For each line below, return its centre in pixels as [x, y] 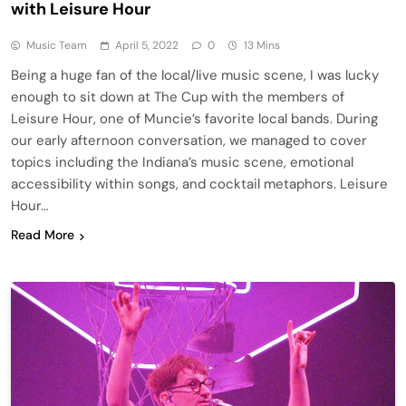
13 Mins [262, 46]
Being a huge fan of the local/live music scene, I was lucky [195, 76]
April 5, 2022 [147, 46]
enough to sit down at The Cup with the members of [178, 97]
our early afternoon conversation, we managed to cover [189, 141]
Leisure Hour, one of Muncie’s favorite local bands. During [194, 119]
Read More [43, 235]
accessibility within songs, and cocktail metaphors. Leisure [199, 184]
